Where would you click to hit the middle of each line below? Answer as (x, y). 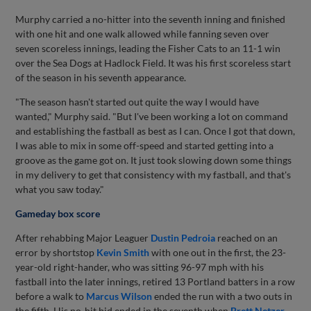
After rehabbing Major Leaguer (83, 237)
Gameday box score (58, 213)
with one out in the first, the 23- (218, 252)
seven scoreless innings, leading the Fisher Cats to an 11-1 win (148, 48)
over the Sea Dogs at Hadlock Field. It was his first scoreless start (153, 62)
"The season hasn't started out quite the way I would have (137, 101)
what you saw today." (60, 189)
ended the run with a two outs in (222, 296)
